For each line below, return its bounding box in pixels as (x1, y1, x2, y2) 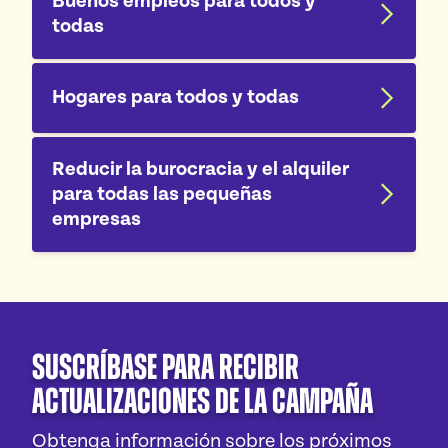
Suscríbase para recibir (32, 347, 299, 386)
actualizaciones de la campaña (32, 381, 373, 420)
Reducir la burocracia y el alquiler (52, 157, 349, 180)
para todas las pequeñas (52, 182, 272, 205)
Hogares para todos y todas (52, 86, 299, 109)
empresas (52, 207, 141, 230)
